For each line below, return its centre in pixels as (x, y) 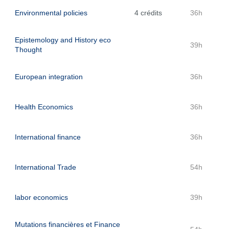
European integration (49, 77)
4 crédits (148, 13)
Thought (28, 50)
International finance (48, 137)
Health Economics (44, 107)
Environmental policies (51, 13)
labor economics (41, 197)
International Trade (45, 167)
